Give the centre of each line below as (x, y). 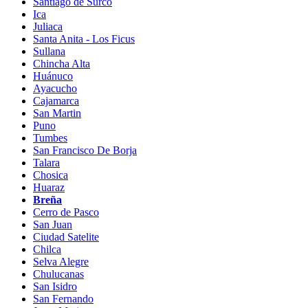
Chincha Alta (62, 63)
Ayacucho (55, 88)
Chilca (47, 249)
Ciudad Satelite (66, 236)
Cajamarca (56, 100)
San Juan (53, 224)
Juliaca (48, 26)
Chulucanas (58, 274)
